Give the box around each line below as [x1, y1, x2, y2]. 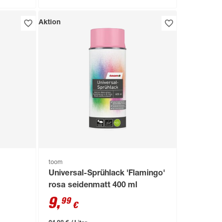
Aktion [39, 19, 61, 26]
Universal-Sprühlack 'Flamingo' [49, 170, 165, 178]
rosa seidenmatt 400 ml [49, 182, 137, 190]
